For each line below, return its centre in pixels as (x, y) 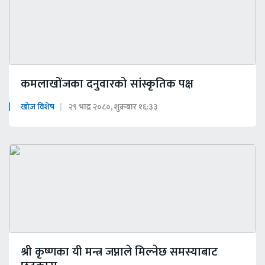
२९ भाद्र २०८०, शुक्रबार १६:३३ (113, 107)
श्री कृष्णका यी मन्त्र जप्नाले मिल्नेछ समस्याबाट (119, 252)
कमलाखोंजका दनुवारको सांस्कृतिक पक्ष (107, 84)
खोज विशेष (38, 107)
